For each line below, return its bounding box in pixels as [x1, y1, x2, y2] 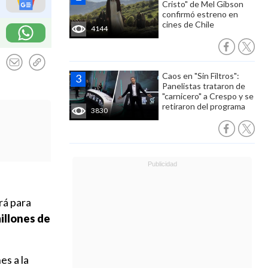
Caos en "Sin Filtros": [162, 71, 239, 81]
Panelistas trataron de [162, 81, 245, 91]
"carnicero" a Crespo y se [162, 91, 254, 101]
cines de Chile [162, 19, 214, 29]
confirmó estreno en [162, 9, 238, 19]
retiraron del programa [162, 101, 245, 111]
